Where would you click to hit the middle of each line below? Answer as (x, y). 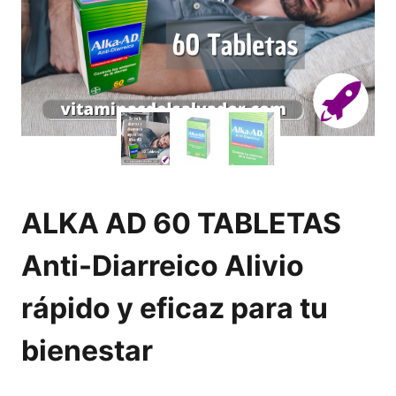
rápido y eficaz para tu (175, 308)
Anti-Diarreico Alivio (163, 266)
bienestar (87, 351)
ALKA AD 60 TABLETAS (181, 224)
